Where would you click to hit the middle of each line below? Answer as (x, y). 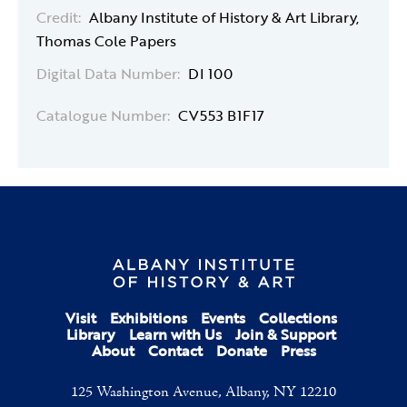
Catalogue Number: (103, 115)
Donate (241, 351)
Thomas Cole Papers (106, 41)
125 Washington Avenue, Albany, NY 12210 (203, 393)
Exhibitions (149, 318)
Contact (175, 351)
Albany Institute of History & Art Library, (224, 17)
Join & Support (286, 335)
